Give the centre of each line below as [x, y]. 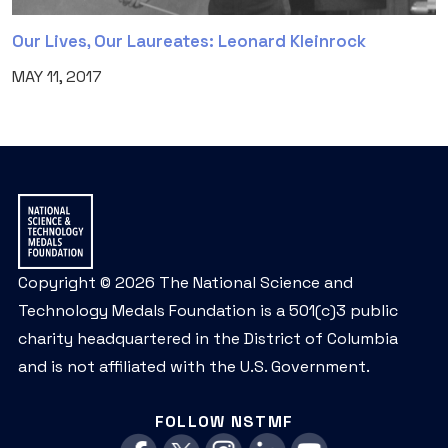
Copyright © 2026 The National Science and [185, 283]
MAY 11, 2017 [57, 77]
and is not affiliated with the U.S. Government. [194, 367]
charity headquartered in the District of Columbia [208, 339]
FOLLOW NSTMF [224, 422]
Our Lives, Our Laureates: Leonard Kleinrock [189, 41]
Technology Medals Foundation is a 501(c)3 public [208, 311]
